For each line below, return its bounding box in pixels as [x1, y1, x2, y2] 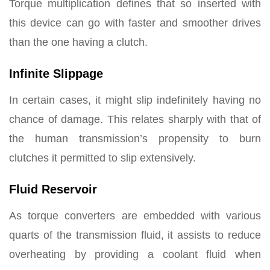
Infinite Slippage [9, 66, 103, 80]
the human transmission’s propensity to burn [9, 132, 261, 145]
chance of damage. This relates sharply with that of [9, 113, 261, 125]
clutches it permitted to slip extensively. [9, 151, 196, 164]
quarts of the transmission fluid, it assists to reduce [9, 228, 261, 241]
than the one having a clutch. [9, 36, 148, 48]
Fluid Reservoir [9, 182, 97, 196]
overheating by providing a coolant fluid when [9, 248, 261, 260]
